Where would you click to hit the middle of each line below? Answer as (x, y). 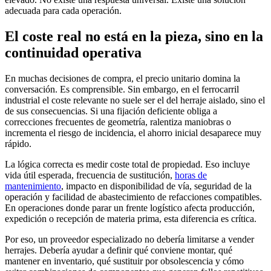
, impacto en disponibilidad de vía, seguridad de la (156, 186)
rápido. (18, 143)
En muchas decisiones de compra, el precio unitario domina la (122, 78)
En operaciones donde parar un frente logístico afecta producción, (130, 207)
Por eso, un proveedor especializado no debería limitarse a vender (129, 239)
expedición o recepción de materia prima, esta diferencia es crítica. (131, 218)
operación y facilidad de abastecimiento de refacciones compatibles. (133, 197)
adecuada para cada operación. (63, 10)
